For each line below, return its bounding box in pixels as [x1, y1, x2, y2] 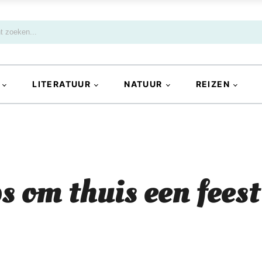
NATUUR [124, 79, 163, 89]
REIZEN [195, 79, 230, 89]
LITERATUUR [32, 79, 91, 89]
